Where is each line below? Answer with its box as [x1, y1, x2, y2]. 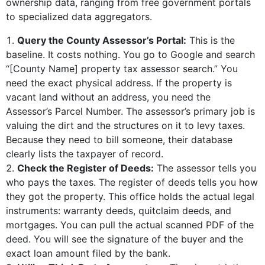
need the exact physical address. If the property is [6, 76, 232, 89]
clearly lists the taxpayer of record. [6, 147, 163, 160]
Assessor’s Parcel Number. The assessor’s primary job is [6, 105, 255, 117]
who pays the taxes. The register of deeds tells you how [6, 176, 258, 188]
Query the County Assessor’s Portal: [17, 34, 186, 46]
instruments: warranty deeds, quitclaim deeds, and [6, 204, 231, 216]
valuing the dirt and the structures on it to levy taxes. [6, 119, 245, 131]
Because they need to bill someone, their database [6, 133, 232, 146]
